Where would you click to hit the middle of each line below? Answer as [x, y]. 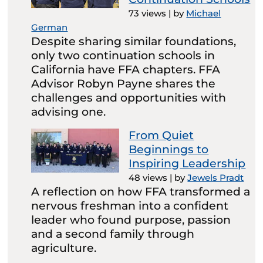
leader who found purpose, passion [131, 220]
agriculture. [64, 248]
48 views [148, 178]
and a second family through [113, 234]
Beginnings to [169, 150]
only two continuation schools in [123, 56]
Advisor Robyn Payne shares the [124, 84]
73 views [148, 14]
